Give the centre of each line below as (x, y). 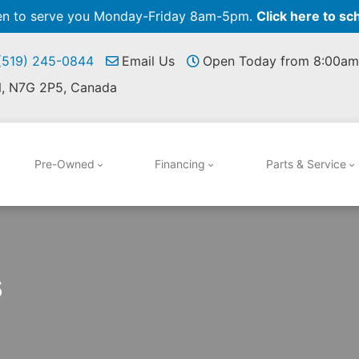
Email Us (148, 61)
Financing (180, 163)
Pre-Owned (65, 163)
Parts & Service (306, 163)
